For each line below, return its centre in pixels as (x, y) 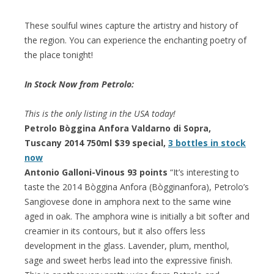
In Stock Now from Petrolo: (79, 84)
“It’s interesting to (203, 172)
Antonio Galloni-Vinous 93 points (96, 172)
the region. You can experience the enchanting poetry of (135, 40)
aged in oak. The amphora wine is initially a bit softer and (137, 216)
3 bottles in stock (207, 143)
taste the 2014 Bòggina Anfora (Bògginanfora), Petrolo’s (137, 187)
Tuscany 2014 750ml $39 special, (96, 143)
